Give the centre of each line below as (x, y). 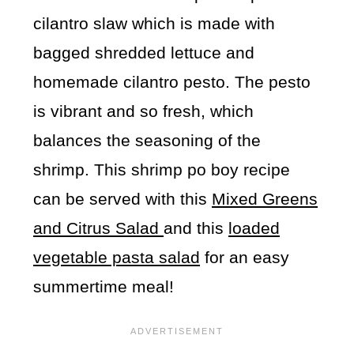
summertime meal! (104, 287)
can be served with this (123, 199)
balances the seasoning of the (147, 141)
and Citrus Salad (99, 228)
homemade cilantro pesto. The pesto (172, 82)
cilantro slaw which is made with (154, 24)
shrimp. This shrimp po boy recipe (162, 170)
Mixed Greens (265, 199)
